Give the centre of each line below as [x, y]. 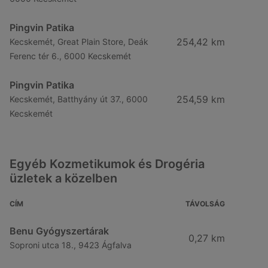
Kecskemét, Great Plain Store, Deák [79, 42]
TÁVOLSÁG [205, 204]
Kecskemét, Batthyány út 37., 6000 [79, 99]
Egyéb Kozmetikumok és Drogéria [107, 164]
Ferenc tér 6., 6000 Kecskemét [70, 56]
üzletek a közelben [63, 178]
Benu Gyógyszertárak [59, 231]
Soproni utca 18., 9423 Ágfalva [71, 245]
